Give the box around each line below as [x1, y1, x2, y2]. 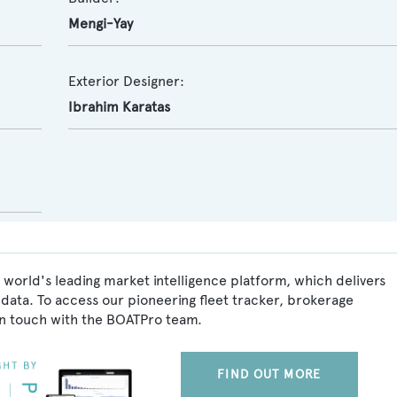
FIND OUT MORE [217, 367, 321, 382]
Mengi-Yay [67, 15, 133, 32]
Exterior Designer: [67, 73, 184, 90]
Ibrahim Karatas [67, 98, 170, 115]
